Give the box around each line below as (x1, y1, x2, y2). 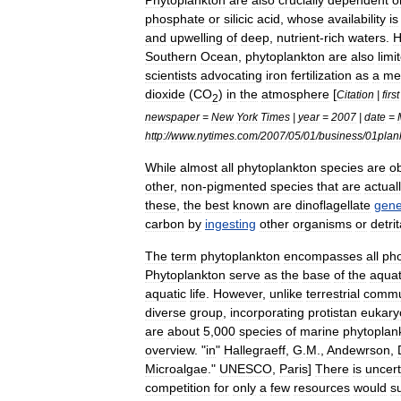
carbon (145, 216, 184, 231)
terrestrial (306, 286, 360, 301)
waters (348, 30, 386, 45)
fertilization (291, 68, 352, 82)
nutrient (277, 30, 320, 45)
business (319, 129, 363, 141)
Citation (337, 89, 374, 100)
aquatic (145, 286, 186, 301)
